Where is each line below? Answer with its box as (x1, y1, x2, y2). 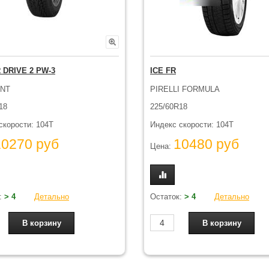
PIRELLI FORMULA (150, 84, 220, 94)
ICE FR (150, 66, 176, 75)
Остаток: (150, 192, 184, 201)
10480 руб (174, 136, 239, 153)
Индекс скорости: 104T (150, 119, 234, 129)
